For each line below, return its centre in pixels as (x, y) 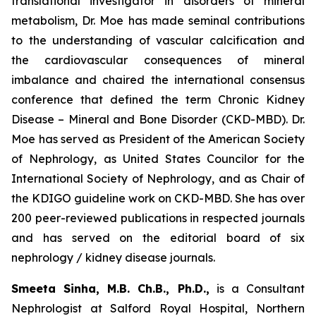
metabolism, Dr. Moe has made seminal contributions (158, 20)
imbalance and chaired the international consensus (158, 80)
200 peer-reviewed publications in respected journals (158, 218)
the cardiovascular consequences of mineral (158, 60)
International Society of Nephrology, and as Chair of (158, 178)
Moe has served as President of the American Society (158, 139)
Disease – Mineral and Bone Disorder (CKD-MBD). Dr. (158, 119)
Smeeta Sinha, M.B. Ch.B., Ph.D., (110, 288)
